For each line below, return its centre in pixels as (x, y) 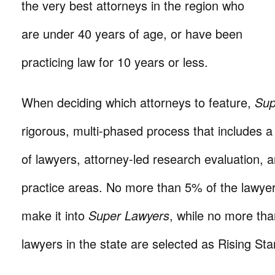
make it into (55, 215)
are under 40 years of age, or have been (132, 33)
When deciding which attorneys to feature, (138, 102)
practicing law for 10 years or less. (115, 62)
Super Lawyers (129, 215)
